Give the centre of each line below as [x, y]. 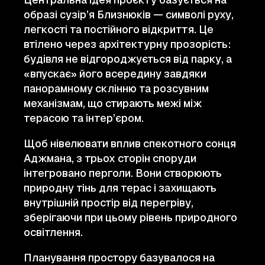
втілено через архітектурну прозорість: [127, 44]
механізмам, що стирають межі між [113, 103]
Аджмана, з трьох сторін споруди [110, 158]
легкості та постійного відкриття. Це [119, 29]
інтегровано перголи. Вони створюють [123, 173]
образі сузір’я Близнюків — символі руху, [129, 14]
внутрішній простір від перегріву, [109, 203]
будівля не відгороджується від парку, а [128, 59]
